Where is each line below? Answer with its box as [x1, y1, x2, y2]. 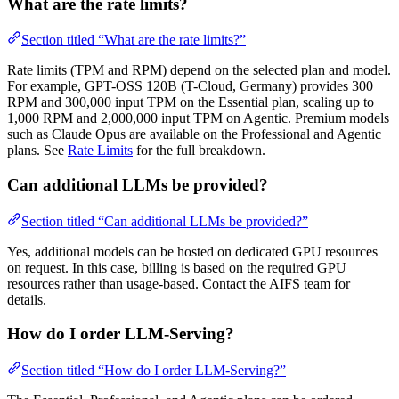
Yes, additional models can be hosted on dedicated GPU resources [7, 243, 378, 259]
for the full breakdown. [133, 142, 265, 159]
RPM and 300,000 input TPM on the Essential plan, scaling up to [7, 94, 374, 110]
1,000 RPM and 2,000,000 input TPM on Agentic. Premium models [7, 110, 389, 126]
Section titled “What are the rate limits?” [21, 32, 246, 48]
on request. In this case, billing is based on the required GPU [7, 259, 346, 275]
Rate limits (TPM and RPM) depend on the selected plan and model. [7, 62, 391, 78]
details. [7, 291, 46, 307]
